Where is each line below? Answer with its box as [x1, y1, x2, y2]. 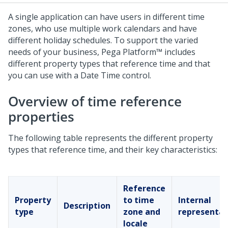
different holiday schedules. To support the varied [8, 35, 198, 46]
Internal [178, 194, 211, 206]
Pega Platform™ [101, 46, 162, 58]
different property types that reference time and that [8, 58, 210, 69]
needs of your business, [8, 46, 101, 58]
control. [120, 70, 151, 81]
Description [64, 200, 110, 211]
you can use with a [8, 70, 80, 81]
